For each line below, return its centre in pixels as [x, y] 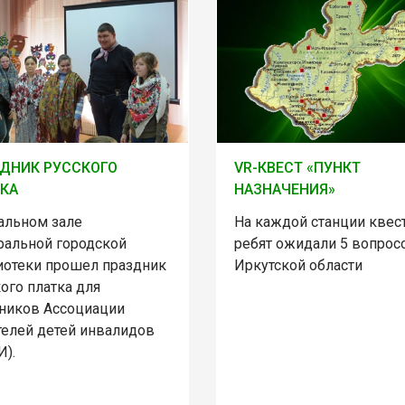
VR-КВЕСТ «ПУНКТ [297, 168]
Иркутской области [298, 266]
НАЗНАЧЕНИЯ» [284, 190]
